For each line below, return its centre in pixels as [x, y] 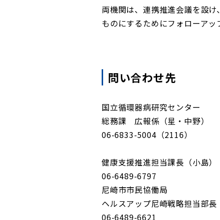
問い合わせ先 [142, 77]
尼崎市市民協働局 [135, 190]
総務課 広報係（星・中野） [155, 121]
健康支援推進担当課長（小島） [160, 162]
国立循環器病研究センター [151, 107]
